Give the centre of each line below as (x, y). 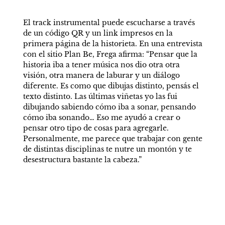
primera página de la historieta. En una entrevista (113, 44)
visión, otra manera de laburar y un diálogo (101, 75)
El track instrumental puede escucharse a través (109, 23)
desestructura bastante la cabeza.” (82, 160)
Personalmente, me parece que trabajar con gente (113, 139)
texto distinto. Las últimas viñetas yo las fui (100, 96)
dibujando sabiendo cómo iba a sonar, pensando (109, 107)
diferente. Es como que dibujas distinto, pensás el (111, 86)
